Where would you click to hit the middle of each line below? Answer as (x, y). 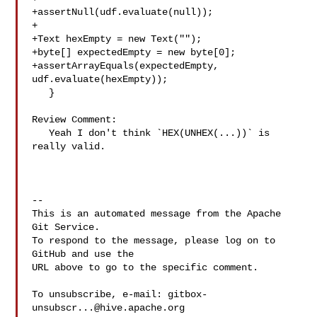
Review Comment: (75, 120)
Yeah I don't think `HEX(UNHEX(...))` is (41, 133)
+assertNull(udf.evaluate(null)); (123, 12)
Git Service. (66, 227)
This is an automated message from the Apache (157, 214)
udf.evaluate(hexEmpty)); (100, 79)
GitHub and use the (83, 254)
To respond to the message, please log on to (154, 241)
